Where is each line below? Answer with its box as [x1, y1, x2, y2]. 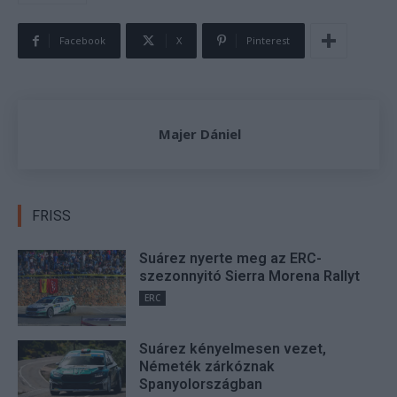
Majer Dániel [159, 125, 241, 144]
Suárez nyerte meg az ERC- [139, 250, 323, 268]
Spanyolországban [139, 375, 263, 393]
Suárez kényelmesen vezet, [139, 339, 327, 357]
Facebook [59, 34, 105, 48]
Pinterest [246, 34, 290, 48]
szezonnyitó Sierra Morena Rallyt [139, 268, 361, 285]
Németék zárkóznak [139, 357, 276, 375]
